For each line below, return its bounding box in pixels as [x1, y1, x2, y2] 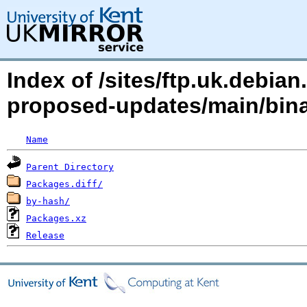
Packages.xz [26, 213, 86, 223]
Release [26, 230, 64, 241]
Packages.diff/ [26, 179, 103, 189]
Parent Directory [26, 162, 114, 172]
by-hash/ [26, 196, 70, 206]
